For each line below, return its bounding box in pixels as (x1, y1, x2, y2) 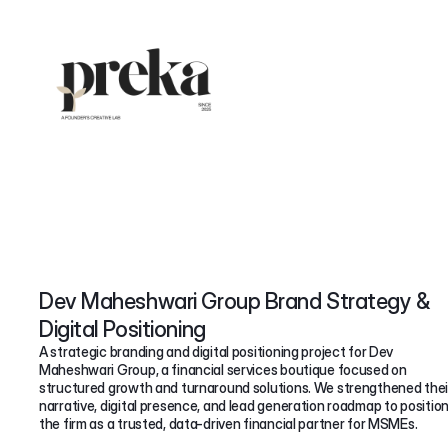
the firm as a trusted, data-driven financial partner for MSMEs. (39, 415, 418, 432)
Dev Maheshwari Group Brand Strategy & (39, 288, 430, 314)
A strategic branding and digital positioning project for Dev (39, 343, 394, 360)
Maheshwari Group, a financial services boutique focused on (39, 361, 407, 378)
